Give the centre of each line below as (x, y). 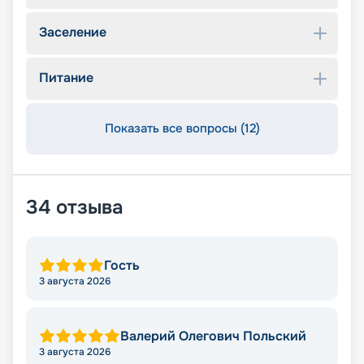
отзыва (90, 208)
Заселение (73, 32)
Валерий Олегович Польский (213, 336)
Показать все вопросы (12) (182, 129)
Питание (66, 78)
